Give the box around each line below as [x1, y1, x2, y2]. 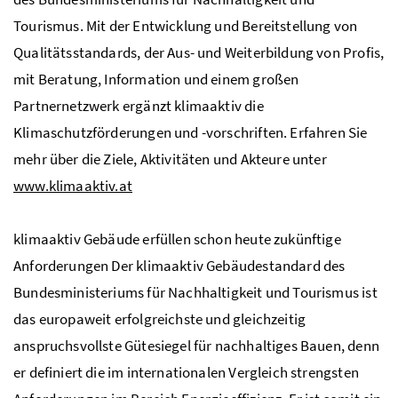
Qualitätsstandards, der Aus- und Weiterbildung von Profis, [13, 42, 385, 62]
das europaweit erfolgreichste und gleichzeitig [13, 308, 306, 329]
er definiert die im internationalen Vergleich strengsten [13, 362, 359, 382]
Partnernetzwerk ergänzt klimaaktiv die [13, 95, 264, 115]
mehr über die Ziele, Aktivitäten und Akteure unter [13, 148, 327, 169]
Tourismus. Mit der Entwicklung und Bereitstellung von [13, 15, 358, 36]
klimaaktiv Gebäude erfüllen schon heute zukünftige [13, 228, 341, 249]
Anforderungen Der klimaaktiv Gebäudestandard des [13, 255, 346, 275]
